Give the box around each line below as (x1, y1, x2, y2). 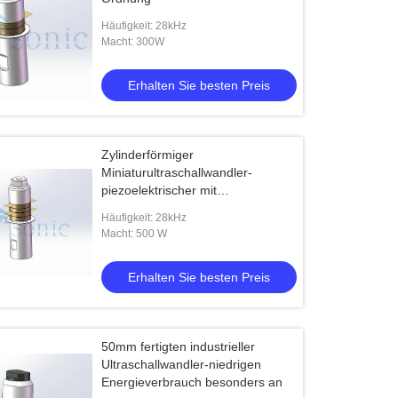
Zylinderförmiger (101, 147, 195, 162)
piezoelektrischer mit (101, 183, 218, 197)
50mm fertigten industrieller (101, 339, 256, 354)
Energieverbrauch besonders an (101, 375, 283, 389)
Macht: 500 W (101, 227, 168, 240)
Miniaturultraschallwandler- (101, 165, 253, 179)
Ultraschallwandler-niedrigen (101, 357, 262, 371)
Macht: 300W (101, 36, 165, 48)
